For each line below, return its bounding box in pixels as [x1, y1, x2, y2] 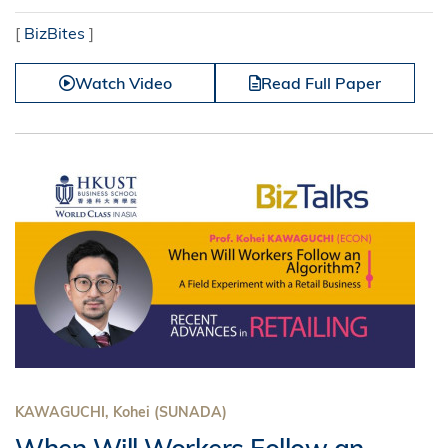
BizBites [24, 23, 85, 43]
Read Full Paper [261, 73, 381, 93]
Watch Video [74, 73, 172, 93]
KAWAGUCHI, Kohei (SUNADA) [15, 403, 227, 421]
